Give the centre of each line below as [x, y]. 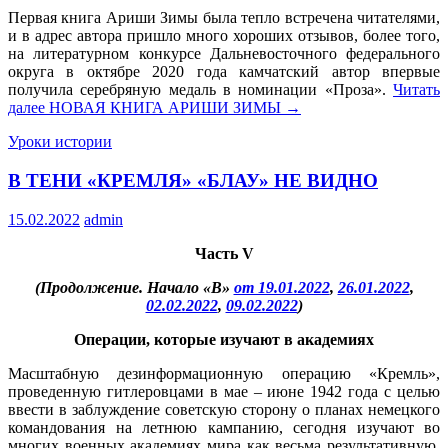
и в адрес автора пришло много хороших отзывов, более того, [224, 36]
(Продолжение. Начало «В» [134, 287]
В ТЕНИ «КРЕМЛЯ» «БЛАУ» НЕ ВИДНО [193, 181]
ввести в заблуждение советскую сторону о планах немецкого [224, 409]
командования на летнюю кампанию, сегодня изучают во [224, 427]
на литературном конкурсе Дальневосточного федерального [224, 54]
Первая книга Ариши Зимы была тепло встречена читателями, [224, 18]
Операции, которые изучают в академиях [224, 339]
